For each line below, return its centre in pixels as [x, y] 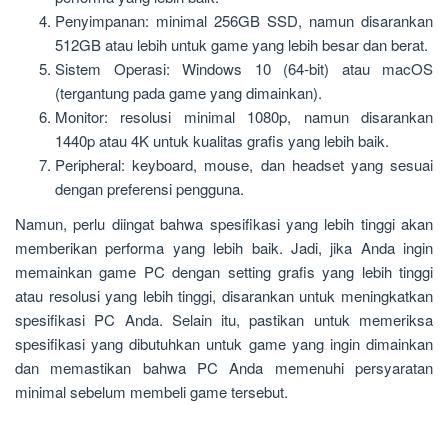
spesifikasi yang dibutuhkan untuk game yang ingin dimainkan [224, 344]
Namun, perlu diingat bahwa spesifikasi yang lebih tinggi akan [224, 224]
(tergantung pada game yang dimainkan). [188, 92]
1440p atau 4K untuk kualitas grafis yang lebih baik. [222, 140]
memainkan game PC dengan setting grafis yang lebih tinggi [224, 272]
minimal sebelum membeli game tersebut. [151, 392]
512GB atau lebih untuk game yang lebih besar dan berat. [241, 44]
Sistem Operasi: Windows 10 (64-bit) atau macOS [244, 68]
